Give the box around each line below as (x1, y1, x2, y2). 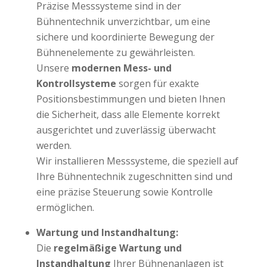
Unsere (36, 61, 72, 75)
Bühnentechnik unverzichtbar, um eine (36, 15, 210, 29)
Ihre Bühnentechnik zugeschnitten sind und (36, 170, 232, 184)
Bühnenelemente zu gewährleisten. (36, 46, 195, 60)
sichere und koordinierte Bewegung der (36, 30, 215, 44)
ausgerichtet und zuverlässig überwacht (36, 123, 216, 137)
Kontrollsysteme (36, 77, 119, 91)
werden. (36, 139, 72, 153)
